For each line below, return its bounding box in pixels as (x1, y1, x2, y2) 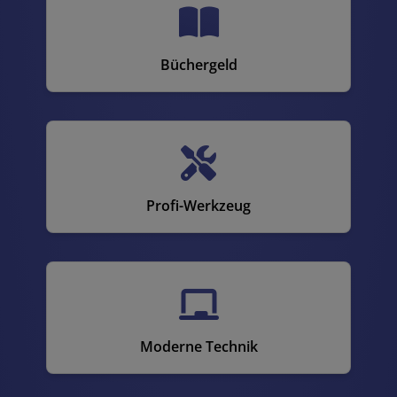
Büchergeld (160, 54, 237, 74)
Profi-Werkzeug (146, 195, 251, 215)
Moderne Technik (139, 336, 258, 356)
